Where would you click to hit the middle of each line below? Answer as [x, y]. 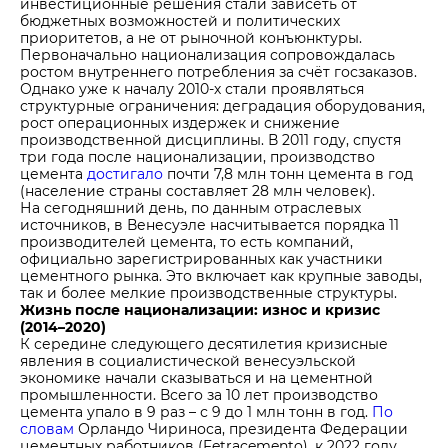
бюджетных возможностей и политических [180, 20]
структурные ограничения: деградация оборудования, [222, 105]
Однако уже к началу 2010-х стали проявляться [192, 88]
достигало [125, 173]
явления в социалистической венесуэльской [188, 360]
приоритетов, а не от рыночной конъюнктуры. [191, 37]
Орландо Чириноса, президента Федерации [241, 428]
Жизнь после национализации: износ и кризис [200, 309]
